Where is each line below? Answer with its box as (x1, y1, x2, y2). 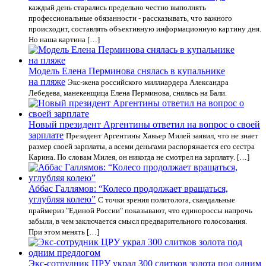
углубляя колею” (28, 194, 96, 204)
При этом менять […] (28, 227, 99, 236)
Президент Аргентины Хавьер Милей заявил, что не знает (66, 131, 258, 140)
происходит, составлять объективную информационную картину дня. (28, 24, 261, 33)
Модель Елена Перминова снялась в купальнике (28, 66, 225, 76)
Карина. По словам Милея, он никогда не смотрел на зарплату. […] (28, 153, 249, 161)
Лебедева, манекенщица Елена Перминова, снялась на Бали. (28, 88, 227, 97)
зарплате (28, 130, 64, 140)
